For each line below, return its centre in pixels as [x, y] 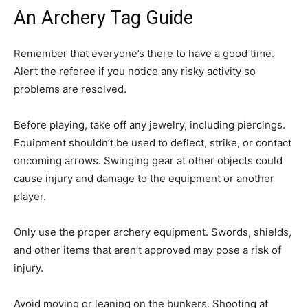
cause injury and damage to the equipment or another [144, 178]
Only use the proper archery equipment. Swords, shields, [153, 232]
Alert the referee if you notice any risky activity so [135, 71]
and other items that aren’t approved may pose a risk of [147, 250]
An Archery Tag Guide [103, 18]
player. [30, 196]
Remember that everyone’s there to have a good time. [144, 53]
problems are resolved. [70, 89]
